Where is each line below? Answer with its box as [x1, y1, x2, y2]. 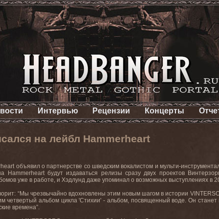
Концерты [145, 107, 185, 115]
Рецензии [92, 107, 131, 115]
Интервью [37, 107, 78, 115]
